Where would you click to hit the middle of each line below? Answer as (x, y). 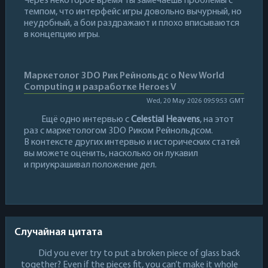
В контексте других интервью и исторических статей (132, 142)
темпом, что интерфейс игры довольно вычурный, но (133, 12)
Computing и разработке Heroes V (100, 87)
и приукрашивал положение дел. (90, 165)
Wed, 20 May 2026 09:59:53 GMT (195, 101)
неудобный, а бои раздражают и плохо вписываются (131, 23)
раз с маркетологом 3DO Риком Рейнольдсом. (118, 131)
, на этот (217, 119)
